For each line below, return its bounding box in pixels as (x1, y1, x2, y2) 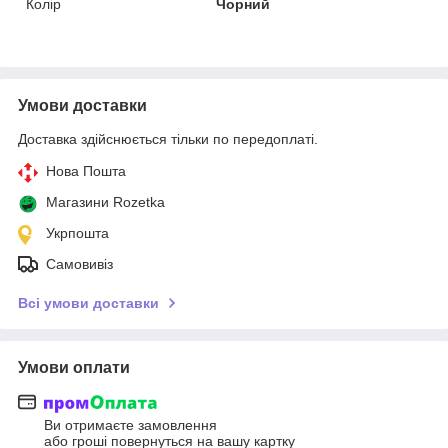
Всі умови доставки (18, 294, 159, 311)
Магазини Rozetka (46, 193, 165, 210)
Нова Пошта (46, 162, 126, 179)
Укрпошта (46, 224, 109, 241)
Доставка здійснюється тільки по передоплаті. (18, 130, 318, 147)
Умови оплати (18, 358, 130, 376)
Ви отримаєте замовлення (44, 417, 217, 434)
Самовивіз (46, 255, 113, 272)
